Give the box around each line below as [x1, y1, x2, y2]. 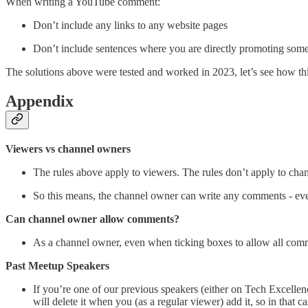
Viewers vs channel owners [5, 142, 131, 155]
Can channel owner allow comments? [5, 212, 179, 225]
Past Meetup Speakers [5, 259, 109, 272]
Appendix [5, 91, 74, 110]
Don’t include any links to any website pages [33, 19, 228, 31]
